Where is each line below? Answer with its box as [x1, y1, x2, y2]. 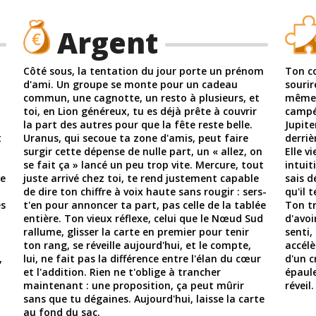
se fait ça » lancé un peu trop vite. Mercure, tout [23, 157, 265, 171]
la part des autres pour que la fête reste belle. [23, 117, 253, 131]
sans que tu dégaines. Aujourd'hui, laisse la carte [23, 291, 265, 305]
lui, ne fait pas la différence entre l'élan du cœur [23, 251, 262, 265]
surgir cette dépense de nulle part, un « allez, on [23, 144, 263, 158]
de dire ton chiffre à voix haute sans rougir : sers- [23, 184, 267, 198]
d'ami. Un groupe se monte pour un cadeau [23, 77, 238, 91]
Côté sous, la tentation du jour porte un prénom [23, 63, 265, 78]
